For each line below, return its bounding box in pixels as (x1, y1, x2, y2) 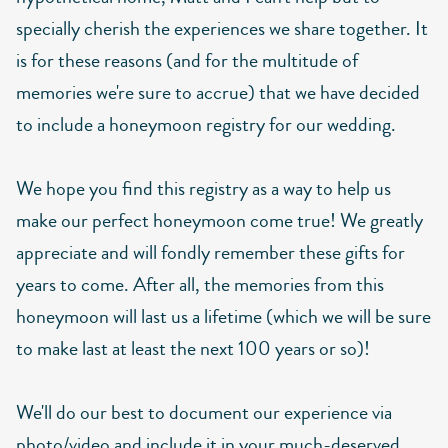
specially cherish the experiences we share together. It (16, 14, 428, 43)
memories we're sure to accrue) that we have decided (16, 78, 420, 107)
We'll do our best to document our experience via (16, 398, 392, 427)
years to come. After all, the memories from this (16, 270, 384, 299)
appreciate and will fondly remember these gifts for (16, 238, 405, 267)
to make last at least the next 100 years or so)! (16, 334, 370, 363)
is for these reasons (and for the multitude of (16, 46, 358, 75)
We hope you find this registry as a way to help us (16, 174, 391, 203)
